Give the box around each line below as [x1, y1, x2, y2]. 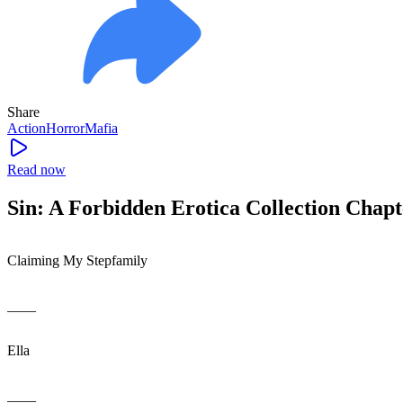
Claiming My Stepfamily [7, 252, 148, 268]
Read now [7, 161, 66, 177]
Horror [46, 120, 85, 136]
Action [7, 120, 46, 136]
